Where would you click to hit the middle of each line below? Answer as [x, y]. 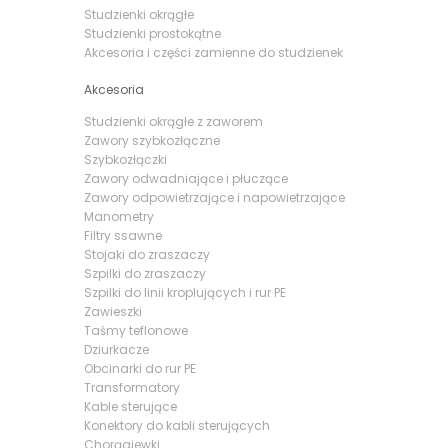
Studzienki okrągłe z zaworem [173, 121]
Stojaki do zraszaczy [146, 254]
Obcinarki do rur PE [139, 368]
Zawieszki [112, 311]
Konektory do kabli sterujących [176, 425]
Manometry [118, 216]
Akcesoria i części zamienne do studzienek [213, 52]
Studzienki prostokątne [152, 33]
